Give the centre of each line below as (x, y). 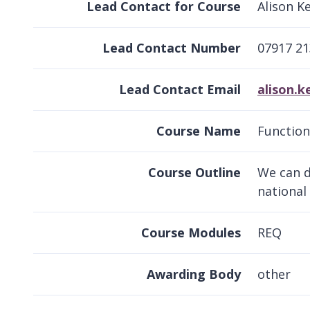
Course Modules (191, 233)
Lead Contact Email (180, 90)
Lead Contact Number (172, 48)
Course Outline (194, 173)
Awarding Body (194, 274)
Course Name (199, 131)
